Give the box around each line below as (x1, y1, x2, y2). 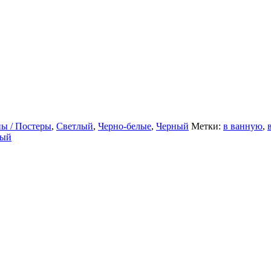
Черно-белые (98, 120, 151, 131)
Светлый (56, 120, 93, 131)
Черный (156, 120, 189, 131)
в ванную (223, 120, 263, 131)
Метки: (191, 120, 223, 131)
